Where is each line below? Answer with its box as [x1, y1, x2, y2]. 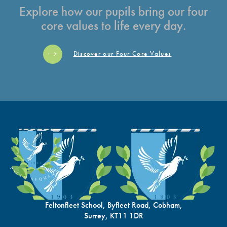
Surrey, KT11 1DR [84, 210, 143, 221]
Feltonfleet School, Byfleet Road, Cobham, [45, 199, 182, 210]
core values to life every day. [41, 17, 186, 34]
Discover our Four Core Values [73, 49, 172, 58]
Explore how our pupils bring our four [19, 3, 208, 20]
